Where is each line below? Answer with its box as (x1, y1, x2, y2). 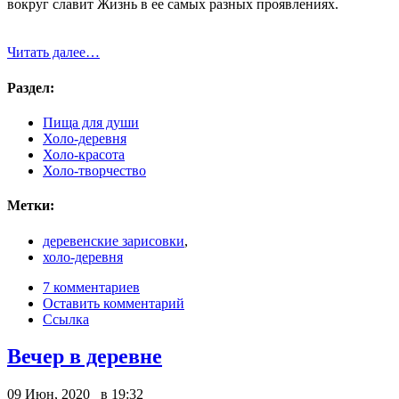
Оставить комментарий (43, 295, 184, 311)
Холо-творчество (43, 163, 146, 178)
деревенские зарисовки (43, 232, 184, 248)
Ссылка (43, 311, 89, 327)
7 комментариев (43, 279, 140, 295)
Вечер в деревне (7, 345, 162, 369)
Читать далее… (7, 45, 100, 61)
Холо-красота (43, 147, 125, 162)
